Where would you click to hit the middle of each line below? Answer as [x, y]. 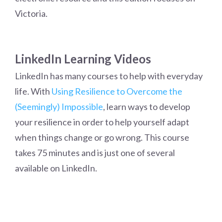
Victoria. [31, 13]
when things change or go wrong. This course [102, 137]
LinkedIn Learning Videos [83, 59]
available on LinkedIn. [56, 168]
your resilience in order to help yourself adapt [102, 122]
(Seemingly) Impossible [59, 107]
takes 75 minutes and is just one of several [95, 153]
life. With [33, 91]
